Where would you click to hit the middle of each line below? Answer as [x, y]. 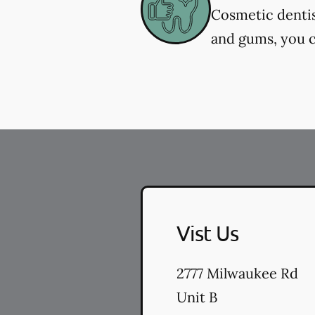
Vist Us [207, 233]
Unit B [197, 297]
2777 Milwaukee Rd [237, 274]
